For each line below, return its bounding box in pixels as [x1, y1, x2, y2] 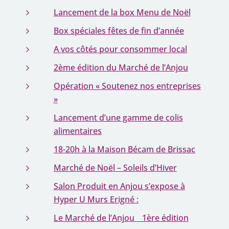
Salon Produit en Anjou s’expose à [53, 180, 185, 192]
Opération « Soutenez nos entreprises [53, 80, 201, 91]
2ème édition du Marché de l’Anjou [53, 62, 188, 73]
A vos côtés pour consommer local [53, 43, 187, 55]
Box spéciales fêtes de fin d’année [53, 25, 184, 36]
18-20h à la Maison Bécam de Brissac [53, 144, 195, 155]
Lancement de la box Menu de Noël [53, 7, 191, 18]
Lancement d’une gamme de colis [53, 112, 183, 123]
